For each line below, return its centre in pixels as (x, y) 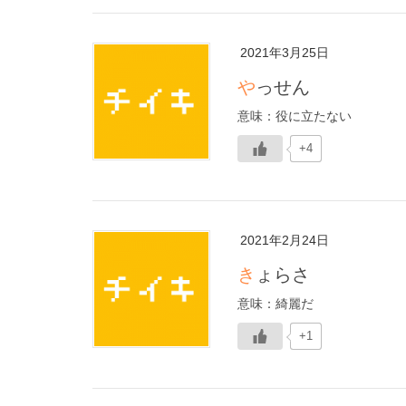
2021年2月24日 (285, 240)
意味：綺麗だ (275, 303)
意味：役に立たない (295, 116)
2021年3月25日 (285, 53)
